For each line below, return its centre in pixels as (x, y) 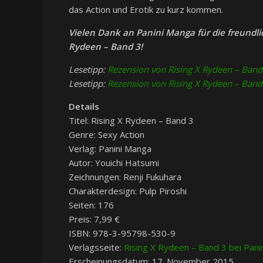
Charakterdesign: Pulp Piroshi (128, 191)
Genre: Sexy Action (107, 135)
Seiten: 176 (91, 205)
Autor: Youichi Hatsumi (114, 163)
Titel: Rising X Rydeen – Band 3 (131, 121)
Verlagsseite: (96, 247)
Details (84, 107)
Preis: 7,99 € (94, 219)
